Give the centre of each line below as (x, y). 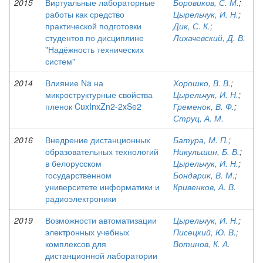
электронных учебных (87, 232)
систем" (60, 61)
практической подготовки (93, 26)
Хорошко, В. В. (202, 83)
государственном (78, 175)
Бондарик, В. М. (204, 175)
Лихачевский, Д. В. (209, 38)
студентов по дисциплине (95, 38)
